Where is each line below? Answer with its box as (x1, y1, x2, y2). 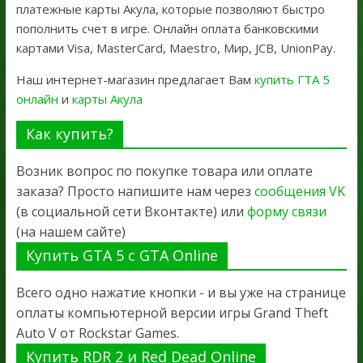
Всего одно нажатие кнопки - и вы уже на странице (15, 283, 346, 301)
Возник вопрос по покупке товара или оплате (15, 161, 313, 180)
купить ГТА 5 (254, 70, 330, 88)
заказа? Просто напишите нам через (15, 181, 254, 200)
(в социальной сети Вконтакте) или (15, 202, 247, 220)
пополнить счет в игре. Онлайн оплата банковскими (15, 19, 318, 36)
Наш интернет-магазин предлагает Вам (15, 70, 254, 88)
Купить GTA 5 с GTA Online (25, 245, 218, 265)
